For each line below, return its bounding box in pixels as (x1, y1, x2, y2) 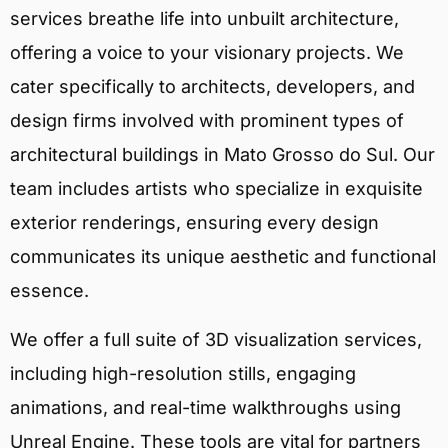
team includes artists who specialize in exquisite (10, 178, 423, 200)
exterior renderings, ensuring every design (10, 212, 379, 234)
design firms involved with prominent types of (10, 110, 404, 132)
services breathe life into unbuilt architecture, (10, 8, 399, 30)
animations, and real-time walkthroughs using (10, 396, 401, 418)
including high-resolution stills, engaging (10, 362, 356, 384)
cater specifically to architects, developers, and (10, 76, 415, 98)
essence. (10, 280, 89, 302)
